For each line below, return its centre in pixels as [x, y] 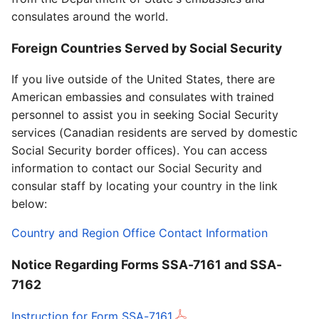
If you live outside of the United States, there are [143, 79]
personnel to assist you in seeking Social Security [145, 115]
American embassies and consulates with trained [143, 97]
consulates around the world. [90, 17]
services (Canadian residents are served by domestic [155, 133]
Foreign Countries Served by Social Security [147, 48]
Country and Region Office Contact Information [140, 233]
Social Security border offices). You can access [139, 151]
